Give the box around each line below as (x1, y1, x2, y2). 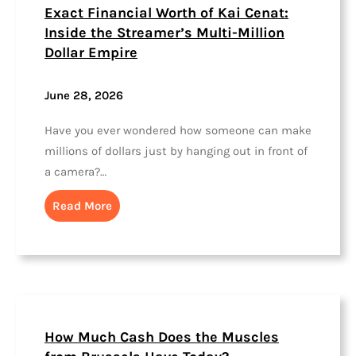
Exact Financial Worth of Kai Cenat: (44, 4, 288, 22)
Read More (52, 198, 112, 213)
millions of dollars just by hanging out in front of (44, 143, 308, 158)
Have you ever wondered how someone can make (44, 122, 311, 137)
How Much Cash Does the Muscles (44, 328, 279, 346)
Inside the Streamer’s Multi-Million (44, 24, 284, 42)
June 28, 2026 (44, 88, 123, 103)
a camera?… (44, 164, 106, 179)
